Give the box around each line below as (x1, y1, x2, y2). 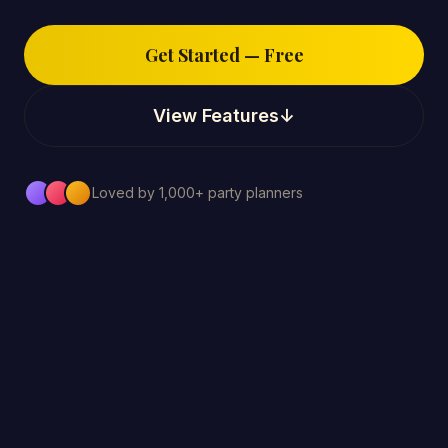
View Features (153, 105, 279, 127)
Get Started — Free (144, 43, 304, 68)
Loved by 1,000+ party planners (92, 184, 303, 202)
